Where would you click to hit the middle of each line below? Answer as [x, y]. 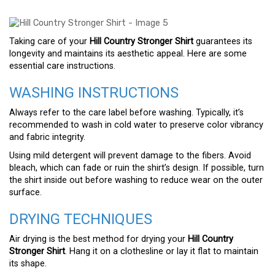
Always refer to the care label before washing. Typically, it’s [126, 113]
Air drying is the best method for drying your [99, 239]
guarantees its [223, 41]
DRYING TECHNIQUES [81, 219]
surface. [25, 192]
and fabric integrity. [47, 137]
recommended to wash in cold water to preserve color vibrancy [136, 125]
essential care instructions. [62, 66]
